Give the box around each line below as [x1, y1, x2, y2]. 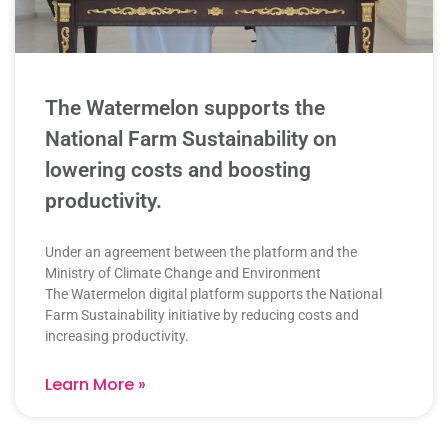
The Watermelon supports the [45, 96, 325, 121]
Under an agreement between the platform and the [45, 244, 357, 261]
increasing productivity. [45, 328, 189, 345]
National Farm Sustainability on [45, 127, 337, 152]
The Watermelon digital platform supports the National [45, 286, 382, 303]
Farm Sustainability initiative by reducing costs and [45, 307, 359, 324]
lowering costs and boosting [45, 158, 311, 183]
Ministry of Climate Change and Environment [45, 265, 321, 282]
